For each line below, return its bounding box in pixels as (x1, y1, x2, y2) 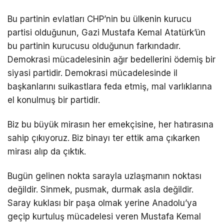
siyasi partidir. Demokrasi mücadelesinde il (7, 67, 177, 78)
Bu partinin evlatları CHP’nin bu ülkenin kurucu (7, 13, 191, 24)
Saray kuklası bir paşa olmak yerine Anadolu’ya (7, 198, 197, 208)
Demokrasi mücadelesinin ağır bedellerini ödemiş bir (7, 54, 215, 64)
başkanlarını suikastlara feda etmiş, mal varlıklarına (7, 81, 212, 91)
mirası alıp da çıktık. (7, 146, 86, 157)
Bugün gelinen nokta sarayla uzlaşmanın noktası (7, 171, 201, 181)
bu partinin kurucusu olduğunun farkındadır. (7, 40, 180, 51)
